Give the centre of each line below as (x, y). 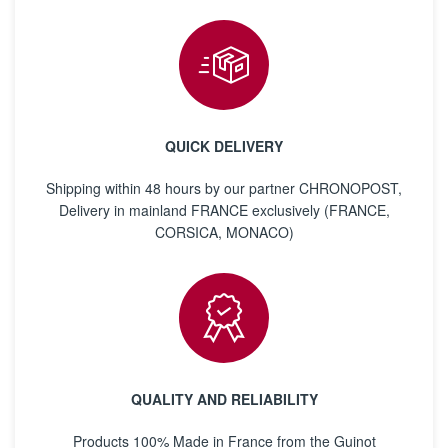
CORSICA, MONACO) (224, 232)
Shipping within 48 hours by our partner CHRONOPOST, (224, 188)
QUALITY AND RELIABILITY (224, 399)
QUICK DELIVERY (224, 146)
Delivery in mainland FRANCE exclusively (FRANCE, (224, 210)
